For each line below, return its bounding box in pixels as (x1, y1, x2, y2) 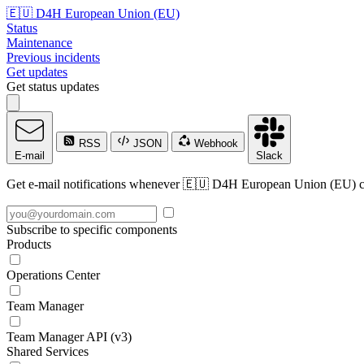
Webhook (191, 137, 238, 149)
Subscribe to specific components (6, 223, 177, 236)
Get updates (6, 65, 67, 79)
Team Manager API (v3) (6, 330, 132, 344)
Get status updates (6, 80, 99, 93)
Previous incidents (6, 50, 100, 64)
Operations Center (6, 268, 100, 282)
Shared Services (6, 344, 89, 358)
